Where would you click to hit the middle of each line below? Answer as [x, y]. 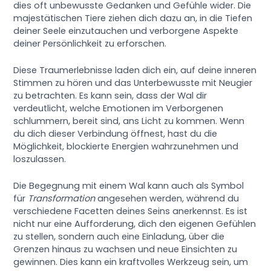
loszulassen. [40, 159]
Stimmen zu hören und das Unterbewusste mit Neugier [133, 83]
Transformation [62, 199]
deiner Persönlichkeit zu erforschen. [90, 43]
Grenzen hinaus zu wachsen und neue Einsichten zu [126, 250]
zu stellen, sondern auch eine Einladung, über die [119, 237]
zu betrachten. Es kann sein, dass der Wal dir [110, 96]
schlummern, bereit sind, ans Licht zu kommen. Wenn [129, 121]
